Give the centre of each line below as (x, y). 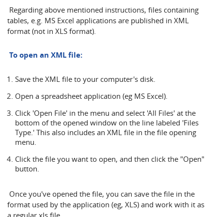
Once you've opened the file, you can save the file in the (101, 194)
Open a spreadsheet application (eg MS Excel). (91, 96)
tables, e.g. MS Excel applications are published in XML (98, 20)
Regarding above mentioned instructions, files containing (103, 10)
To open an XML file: (45, 55)
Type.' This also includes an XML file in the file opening (106, 132)
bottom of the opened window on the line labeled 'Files (107, 123)
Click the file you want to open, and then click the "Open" (110, 159)
